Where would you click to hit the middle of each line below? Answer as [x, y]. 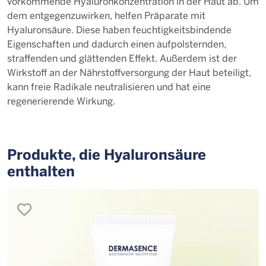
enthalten [41, 171]
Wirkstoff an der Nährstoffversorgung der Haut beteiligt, [129, 72]
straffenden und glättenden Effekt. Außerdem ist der [122, 58]
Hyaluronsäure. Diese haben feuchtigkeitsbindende [119, 29]
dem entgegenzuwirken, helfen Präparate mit [106, 15]
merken [56, 208]
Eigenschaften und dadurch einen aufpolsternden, [117, 44]
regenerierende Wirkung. [61, 101]
